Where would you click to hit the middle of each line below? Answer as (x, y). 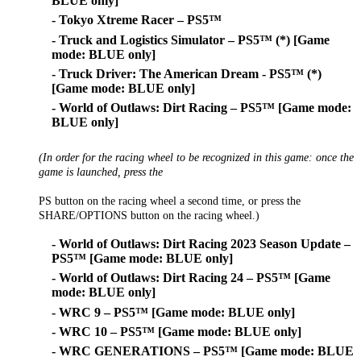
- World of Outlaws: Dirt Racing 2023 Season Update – (201, 243)
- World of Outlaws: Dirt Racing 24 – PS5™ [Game (191, 278)
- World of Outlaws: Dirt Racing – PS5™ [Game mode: (201, 108)
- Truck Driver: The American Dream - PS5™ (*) (187, 74)
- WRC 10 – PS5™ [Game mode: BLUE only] (176, 331)
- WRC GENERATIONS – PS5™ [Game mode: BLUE (203, 351)
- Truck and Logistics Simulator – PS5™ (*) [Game (191, 39)
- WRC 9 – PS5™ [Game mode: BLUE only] (173, 312)
